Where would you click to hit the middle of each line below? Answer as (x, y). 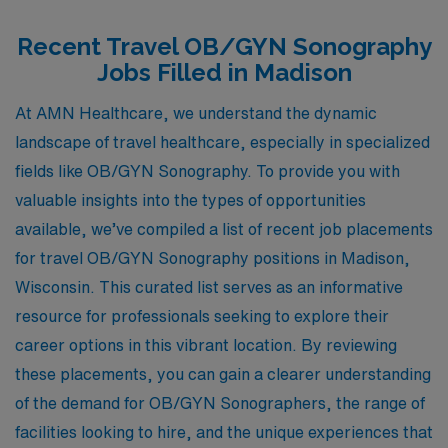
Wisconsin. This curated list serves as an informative (209, 286)
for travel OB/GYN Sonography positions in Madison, (212, 257)
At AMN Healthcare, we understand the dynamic (196, 112)
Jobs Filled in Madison (224, 72)
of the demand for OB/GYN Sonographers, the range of (220, 402)
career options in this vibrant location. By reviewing (206, 344)
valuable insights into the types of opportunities (190, 199)
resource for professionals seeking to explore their (202, 315)
